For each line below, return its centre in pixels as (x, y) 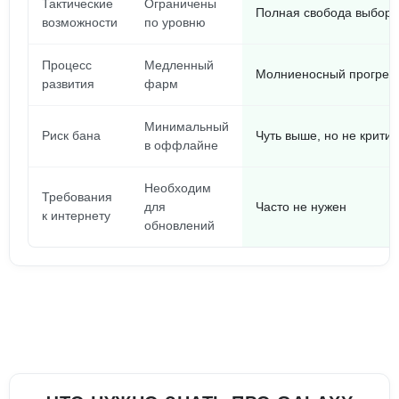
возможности (80, 22)
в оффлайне (181, 145)
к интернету (76, 216)
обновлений (179, 225)
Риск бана (71, 135)
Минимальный (187, 126)
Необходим (178, 188)
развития (68, 84)
